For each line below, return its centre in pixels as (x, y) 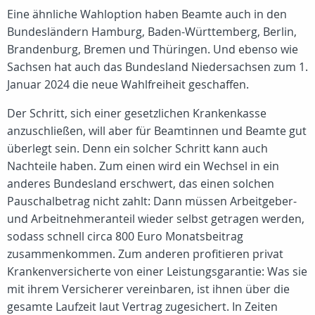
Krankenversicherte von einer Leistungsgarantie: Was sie (157, 271)
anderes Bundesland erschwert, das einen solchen (141, 184)
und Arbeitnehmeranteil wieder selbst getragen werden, (156, 219)
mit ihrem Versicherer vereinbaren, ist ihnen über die (148, 289)
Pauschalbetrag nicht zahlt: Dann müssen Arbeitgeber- (152, 201)
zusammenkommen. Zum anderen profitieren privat (145, 254)
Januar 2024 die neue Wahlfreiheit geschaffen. (128, 84)
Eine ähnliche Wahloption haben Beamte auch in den (147, 14)
